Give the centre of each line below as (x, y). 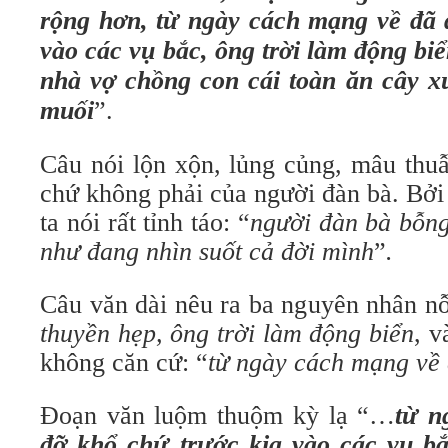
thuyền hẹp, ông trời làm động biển (227, 333)
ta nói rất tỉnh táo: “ (145, 222)
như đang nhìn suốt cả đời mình (207, 251)
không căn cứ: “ (124, 362)
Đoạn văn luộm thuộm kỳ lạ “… (218, 415)
